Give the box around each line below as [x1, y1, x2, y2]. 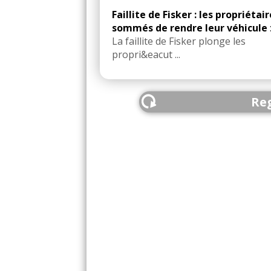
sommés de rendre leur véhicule [112, 21, 267, 35]
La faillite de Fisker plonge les [112, 34, 246, 48]
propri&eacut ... [112, 48, 180, 62]
